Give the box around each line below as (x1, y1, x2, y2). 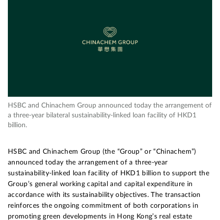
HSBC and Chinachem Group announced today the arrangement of (8, 102, 212, 109)
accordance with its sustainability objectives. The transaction (8, 192, 201, 198)
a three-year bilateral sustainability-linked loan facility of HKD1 (8, 112, 196, 119)
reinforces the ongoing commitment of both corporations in (8, 202, 198, 209)
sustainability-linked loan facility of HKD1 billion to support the (8, 170, 210, 177)
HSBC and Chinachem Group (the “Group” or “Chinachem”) (8, 148, 196, 155)
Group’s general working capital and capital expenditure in (8, 181, 193, 188)
